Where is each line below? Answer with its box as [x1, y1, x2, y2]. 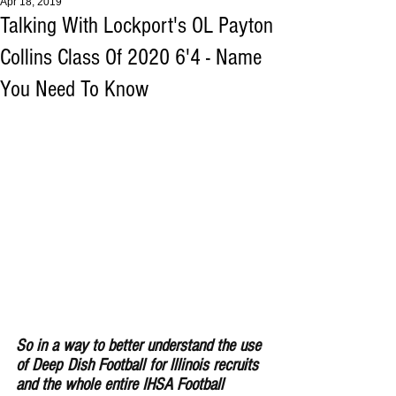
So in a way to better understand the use [16, 336, 265, 355]
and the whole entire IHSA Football [16, 375, 228, 394]
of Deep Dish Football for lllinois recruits [16, 355, 263, 375]
